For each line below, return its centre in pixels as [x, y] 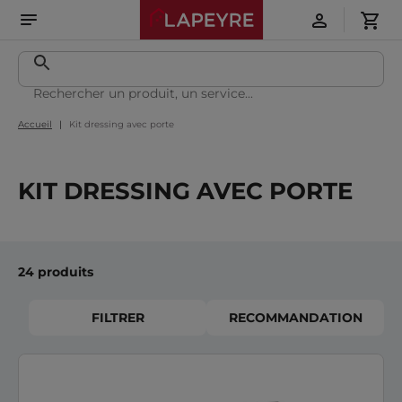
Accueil [35, 124]
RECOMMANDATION [295, 318]
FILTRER [118, 318]
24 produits [56, 272]
